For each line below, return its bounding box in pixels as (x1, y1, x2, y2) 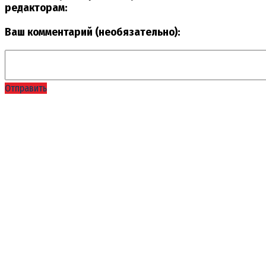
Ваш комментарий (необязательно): (5, 25, 180, 39)
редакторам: (5, 1, 67, 15)
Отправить (5, 82, 47, 94)
